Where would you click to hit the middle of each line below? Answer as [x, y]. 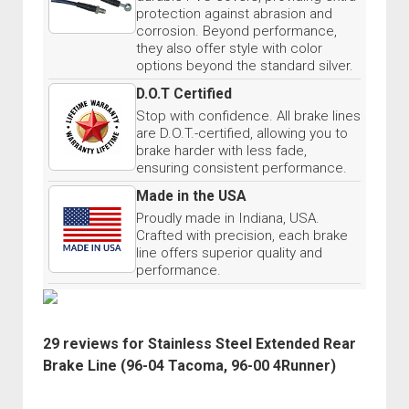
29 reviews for [95, 344]
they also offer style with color [229, 49]
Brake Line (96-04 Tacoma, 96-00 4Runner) [189, 366]
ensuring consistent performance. [241, 168]
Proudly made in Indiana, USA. [228, 219]
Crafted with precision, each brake [242, 236]
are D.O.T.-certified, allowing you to [242, 134]
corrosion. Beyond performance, [236, 31]
